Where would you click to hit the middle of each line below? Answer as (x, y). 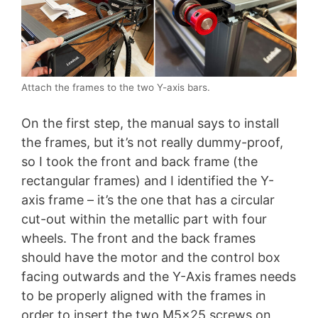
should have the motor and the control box (151, 258)
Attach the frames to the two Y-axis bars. (116, 88)
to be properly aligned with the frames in (144, 296)
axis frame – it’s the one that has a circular (148, 200)
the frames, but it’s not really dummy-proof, (152, 143)
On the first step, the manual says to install (150, 124)
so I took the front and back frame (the (139, 162)
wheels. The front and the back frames (138, 238)
